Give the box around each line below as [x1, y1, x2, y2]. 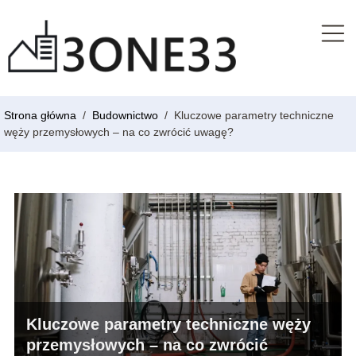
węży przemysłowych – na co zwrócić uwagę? [4, 126, 234, 139]
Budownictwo [92, 109, 161, 122]
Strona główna [4, 109, 79, 122]
